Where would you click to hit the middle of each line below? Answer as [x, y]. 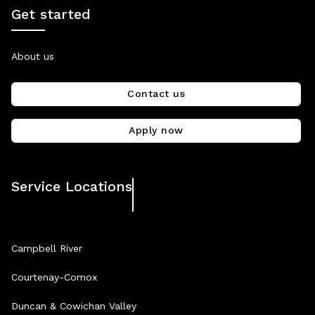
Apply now [156, 130]
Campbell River [47, 248]
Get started [51, 14]
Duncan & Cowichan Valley [74, 306]
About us [33, 56]
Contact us [156, 93]
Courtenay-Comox [54, 277]
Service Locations [72, 186]
